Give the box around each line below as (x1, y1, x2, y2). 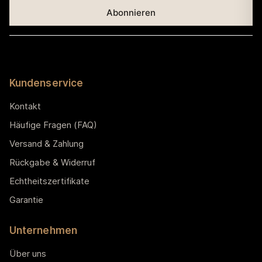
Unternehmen (9, 224, 77, 236)
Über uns (9, 247, 46, 259)
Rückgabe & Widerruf (9, 156, 95, 168)
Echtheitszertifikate (9, 175, 89, 187)
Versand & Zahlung (9, 137, 84, 149)
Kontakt (9, 100, 41, 112)
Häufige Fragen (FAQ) (9, 119, 97, 130)
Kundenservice (9, 77, 84, 89)
